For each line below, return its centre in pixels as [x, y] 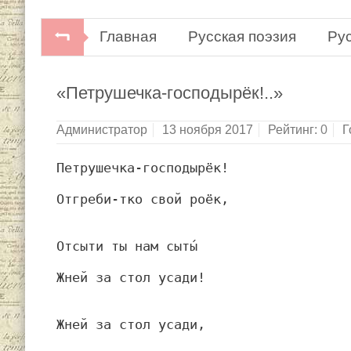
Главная [128, 36]
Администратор [102, 129]
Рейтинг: [294, 129]
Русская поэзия [242, 36]
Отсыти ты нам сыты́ [127, 246]
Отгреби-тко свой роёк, [143, 199]
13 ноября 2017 [208, 129]
